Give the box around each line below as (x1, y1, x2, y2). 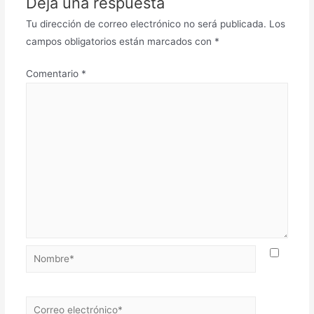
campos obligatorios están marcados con (25, 36, 214, 48)
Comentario (25, 67, 81, 79)
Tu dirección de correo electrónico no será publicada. (25, 18, 266, 30)
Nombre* (25, 247, 66, 259)
